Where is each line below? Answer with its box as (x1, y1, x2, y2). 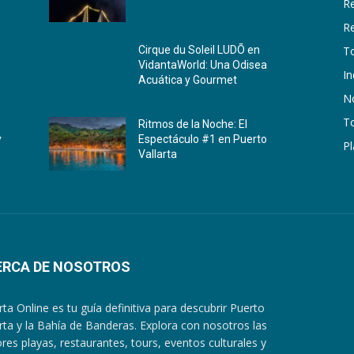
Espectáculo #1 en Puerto (138, 133, 268, 146)
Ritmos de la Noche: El (138, 118, 248, 131)
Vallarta (138, 148, 178, 161)
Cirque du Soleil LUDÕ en (138, 43, 261, 57)
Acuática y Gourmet (138, 73, 238, 87)
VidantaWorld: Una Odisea (138, 58, 268, 72)
